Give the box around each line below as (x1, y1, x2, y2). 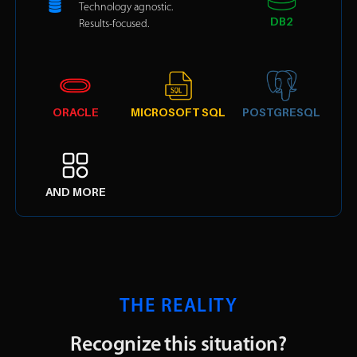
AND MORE (45, 185, 106, 198)
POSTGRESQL (242, 105, 321, 119)
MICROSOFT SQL (131, 105, 226, 119)
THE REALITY (119, 297, 238, 317)
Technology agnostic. (79, 2, 176, 14)
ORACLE (52, 105, 99, 119)
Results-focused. (79, 18, 150, 31)
